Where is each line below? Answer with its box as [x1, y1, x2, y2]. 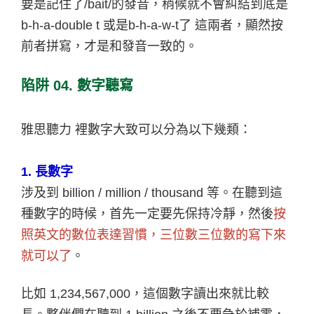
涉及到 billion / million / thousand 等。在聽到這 [21, 185, 282, 200]
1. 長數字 [21, 164, 73, 179]
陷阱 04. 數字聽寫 [21, 77, 133, 93]
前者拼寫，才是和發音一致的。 [21, 39, 198, 53]
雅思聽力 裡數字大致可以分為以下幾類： [21, 122, 252, 137]
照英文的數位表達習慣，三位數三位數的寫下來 [21, 227, 286, 242]
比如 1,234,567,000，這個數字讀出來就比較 [21, 286, 269, 301]
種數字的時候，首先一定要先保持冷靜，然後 [21, 206, 273, 221]
